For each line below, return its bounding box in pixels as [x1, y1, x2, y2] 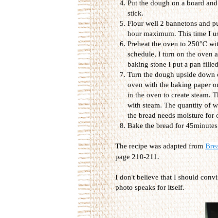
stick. [127, 9, 144, 17]
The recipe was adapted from [115, 142, 205, 150]
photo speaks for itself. [115, 183, 184, 191]
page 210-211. [115, 152, 159, 161]
